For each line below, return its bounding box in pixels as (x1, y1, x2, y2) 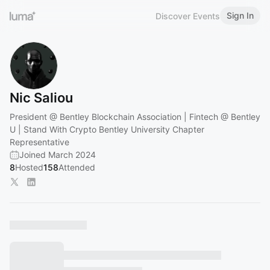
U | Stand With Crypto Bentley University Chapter (10, 124, 204, 134)
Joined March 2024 (19, 149, 96, 160)
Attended (58, 162, 95, 172)
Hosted (15, 162, 43, 172)
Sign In (227, 10, 254, 20)
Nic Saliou (10, 90, 73, 105)
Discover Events (155, 10, 220, 21)
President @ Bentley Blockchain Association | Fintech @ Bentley (10, 111, 260, 122)
